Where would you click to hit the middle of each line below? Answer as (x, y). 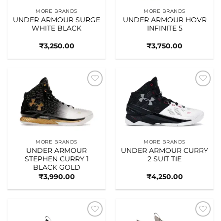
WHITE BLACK (56, 28)
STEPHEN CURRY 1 (56, 159)
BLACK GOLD (56, 167)
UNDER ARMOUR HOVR (165, 19)
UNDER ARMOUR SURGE (56, 19)
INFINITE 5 (165, 28)
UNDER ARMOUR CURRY (165, 150)
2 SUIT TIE (165, 159)
